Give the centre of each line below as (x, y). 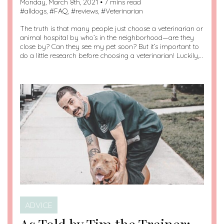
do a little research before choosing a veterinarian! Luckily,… (111, 56)
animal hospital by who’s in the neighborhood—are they (107, 38)
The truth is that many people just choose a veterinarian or (111, 29)
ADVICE (39, 205)
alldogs (35, 11)
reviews (87, 11)
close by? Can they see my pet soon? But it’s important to (109, 47)
